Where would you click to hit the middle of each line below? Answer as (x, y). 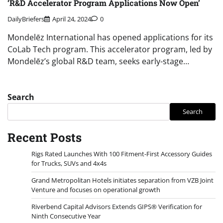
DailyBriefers (26, 19)
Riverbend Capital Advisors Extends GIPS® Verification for (117, 206)
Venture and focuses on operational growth (96, 189)
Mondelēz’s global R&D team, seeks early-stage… (98, 61)
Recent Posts (45, 137)
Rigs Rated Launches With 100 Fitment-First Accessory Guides (122, 154)
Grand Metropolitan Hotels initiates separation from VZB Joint (122, 180)
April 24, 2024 (72, 19)
